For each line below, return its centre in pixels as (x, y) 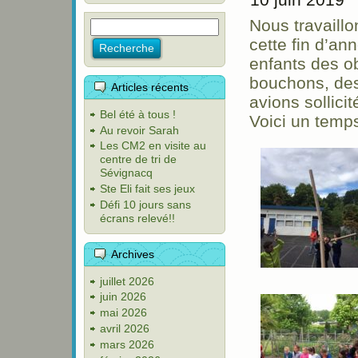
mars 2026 (127, 344)
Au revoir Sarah (139, 130)
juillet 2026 (127, 281)
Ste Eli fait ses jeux (147, 189)
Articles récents (150, 87)
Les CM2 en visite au (153, 146)
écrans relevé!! (137, 218)
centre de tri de (138, 159)
